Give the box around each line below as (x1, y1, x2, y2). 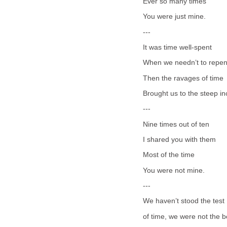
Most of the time (143, 151, 195, 159)
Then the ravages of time (143, 74, 223, 82)
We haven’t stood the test (143, 197, 224, 205)
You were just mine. (143, 13, 206, 21)
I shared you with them (143, 136, 216, 144)
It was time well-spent (143, 44, 212, 52)
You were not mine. (143, 166, 205, 174)
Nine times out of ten (143, 120, 209, 128)
